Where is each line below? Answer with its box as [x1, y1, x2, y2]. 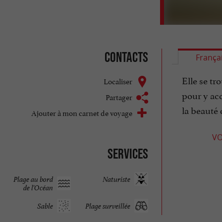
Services [107, 146, 148, 162]
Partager [105, 91, 132, 103]
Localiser [103, 75, 132, 87]
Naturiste [102, 174, 130, 184]
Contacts [104, 49, 148, 65]
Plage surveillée [85, 201, 130, 211]
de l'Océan [23, 182, 54, 192]
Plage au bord [13, 174, 54, 184]
